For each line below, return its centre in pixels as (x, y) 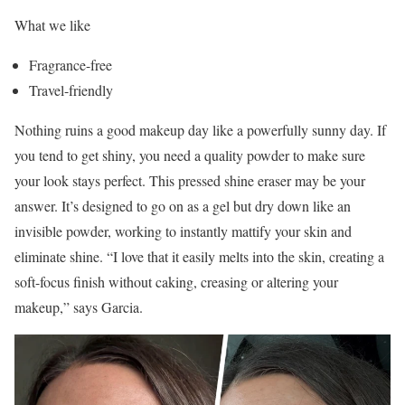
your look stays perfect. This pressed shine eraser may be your (190, 180)
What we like (52, 24)
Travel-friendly (71, 89)
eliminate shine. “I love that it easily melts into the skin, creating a (199, 256)
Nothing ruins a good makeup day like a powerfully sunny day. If (200, 129)
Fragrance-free (71, 64)
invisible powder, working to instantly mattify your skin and (183, 231)
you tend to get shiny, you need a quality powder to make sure (190, 155)
